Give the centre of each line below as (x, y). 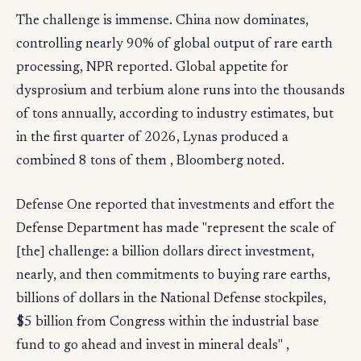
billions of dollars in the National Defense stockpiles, (171, 299)
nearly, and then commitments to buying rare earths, (173, 276)
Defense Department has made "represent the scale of (176, 229)
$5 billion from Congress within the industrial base (168, 322)
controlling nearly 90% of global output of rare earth (174, 44)
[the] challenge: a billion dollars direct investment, (165, 252)
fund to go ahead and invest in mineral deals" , (153, 346)
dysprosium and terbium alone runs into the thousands (180, 91)
